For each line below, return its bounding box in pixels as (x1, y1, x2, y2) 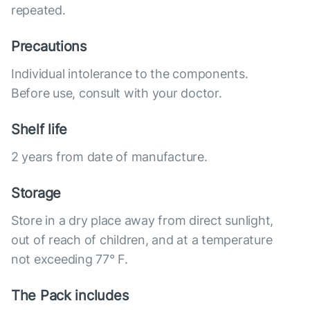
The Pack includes (11, 287, 129, 304)
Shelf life (11, 121, 68, 138)
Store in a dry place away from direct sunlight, (11, 213, 274, 228)
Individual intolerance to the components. (11, 66, 248, 82)
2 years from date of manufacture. (11, 149, 208, 165)
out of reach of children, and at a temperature (11, 232, 273, 248)
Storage (11, 185, 62, 202)
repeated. (11, 3, 66, 18)
